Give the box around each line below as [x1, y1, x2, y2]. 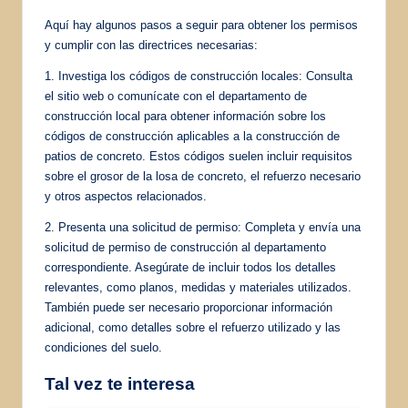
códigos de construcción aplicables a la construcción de [45, 128, 340, 143]
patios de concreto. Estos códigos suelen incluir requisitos [45, 148, 352, 163]
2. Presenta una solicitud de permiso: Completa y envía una [45, 219, 361, 234]
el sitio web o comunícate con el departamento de [45, 88, 307, 103]
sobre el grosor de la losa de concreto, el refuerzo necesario [45, 168, 361, 183]
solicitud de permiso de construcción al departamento [45, 240, 326, 254]
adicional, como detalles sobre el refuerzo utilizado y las [45, 320, 341, 334]
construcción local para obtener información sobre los [45, 108, 326, 123]
